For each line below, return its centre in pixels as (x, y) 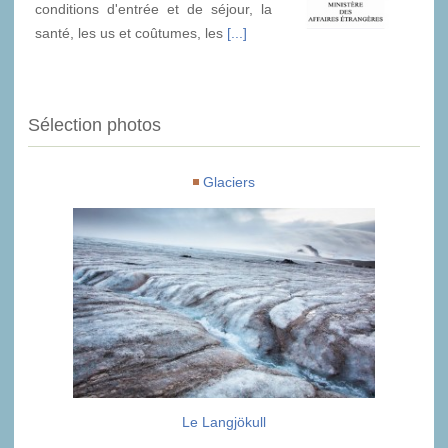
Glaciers (229, 182)
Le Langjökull (224, 422)
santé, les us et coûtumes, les (131, 32)
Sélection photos (94, 125)
